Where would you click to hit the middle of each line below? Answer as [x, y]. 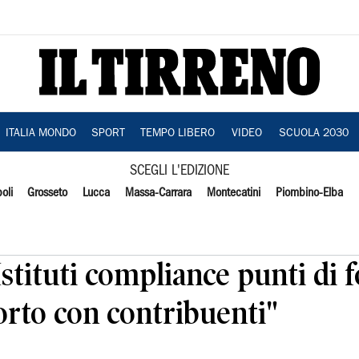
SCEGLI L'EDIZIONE [179, 171]
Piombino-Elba [309, 193]
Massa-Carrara [159, 193]
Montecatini [233, 193]
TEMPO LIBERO [177, 134]
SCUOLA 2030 [313, 134]
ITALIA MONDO [40, 134]
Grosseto [48, 193]
